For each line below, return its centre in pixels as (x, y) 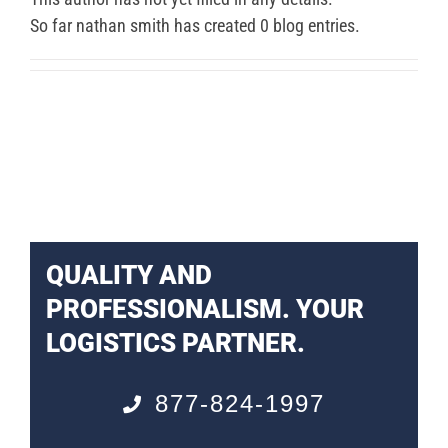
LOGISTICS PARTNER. (175, 342)
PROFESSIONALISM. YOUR (204, 308)
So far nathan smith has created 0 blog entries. (195, 26)
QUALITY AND (128, 274)
